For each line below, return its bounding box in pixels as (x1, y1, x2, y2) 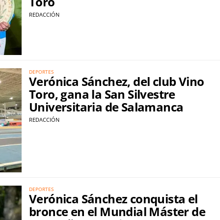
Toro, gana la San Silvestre (29, 85, 175, 102)
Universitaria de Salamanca (29, 98, 184, 115)
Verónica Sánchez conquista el (29, 191, 198, 207)
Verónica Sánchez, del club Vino (29, 73, 204, 89)
